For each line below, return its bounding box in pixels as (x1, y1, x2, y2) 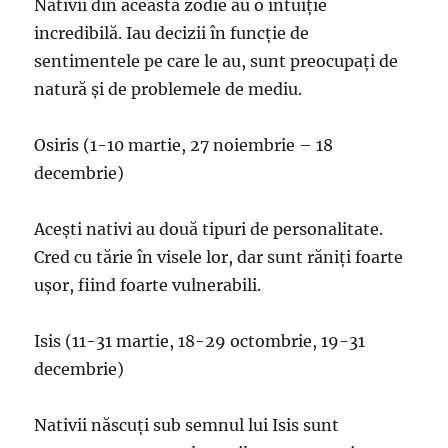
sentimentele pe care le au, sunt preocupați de (34, 51, 399, 72)
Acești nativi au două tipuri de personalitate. (34, 219, 384, 240)
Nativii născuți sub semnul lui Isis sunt (34, 415, 340, 436)
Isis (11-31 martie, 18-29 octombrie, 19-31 (34, 331, 366, 352)
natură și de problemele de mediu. (34, 79, 303, 100)
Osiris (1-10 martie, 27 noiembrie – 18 (34, 135, 334, 156)
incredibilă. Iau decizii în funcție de (34, 23, 310, 44)
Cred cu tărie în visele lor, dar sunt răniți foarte (34, 247, 404, 268)
